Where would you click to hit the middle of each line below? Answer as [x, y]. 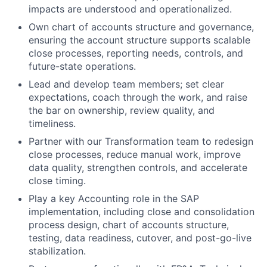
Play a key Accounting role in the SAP [114, 198]
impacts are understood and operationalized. [130, 9]
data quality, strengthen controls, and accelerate [138, 167]
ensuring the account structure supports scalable [139, 40]
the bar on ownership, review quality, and [122, 110]
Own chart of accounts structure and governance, [141, 27]
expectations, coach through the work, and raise [138, 97]
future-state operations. [82, 66]
